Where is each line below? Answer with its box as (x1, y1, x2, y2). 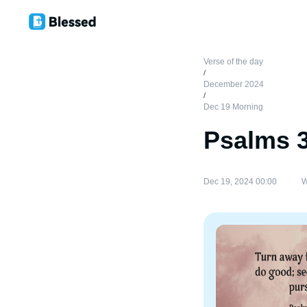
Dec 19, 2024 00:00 (204, 177, 277, 186)
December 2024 (204, 79, 264, 89)
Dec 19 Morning (204, 102, 263, 112)
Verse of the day (204, 57, 263, 66)
